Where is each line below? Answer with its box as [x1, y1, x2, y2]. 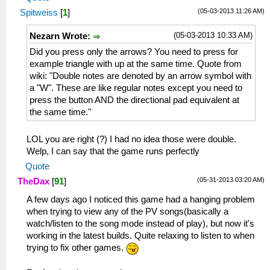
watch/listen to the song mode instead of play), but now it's [27, 219, 254, 229]
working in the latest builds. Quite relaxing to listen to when [27, 231, 254, 241]
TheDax [17, 177, 49, 187]
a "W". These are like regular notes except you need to [30, 83, 242, 93]
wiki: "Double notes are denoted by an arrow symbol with [30, 71, 251, 81]
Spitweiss [20, 8, 58, 18]
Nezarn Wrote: [30, 31, 93, 42]
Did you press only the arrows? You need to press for [30, 47, 238, 57]
